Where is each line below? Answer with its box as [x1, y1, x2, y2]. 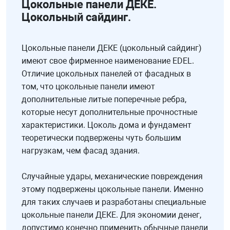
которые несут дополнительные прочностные [22, 107, 197, 118]
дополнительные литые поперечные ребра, [22, 94, 186, 105]
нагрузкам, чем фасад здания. [22, 146, 140, 156]
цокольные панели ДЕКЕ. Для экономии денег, [22, 210, 201, 220]
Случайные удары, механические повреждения [22, 171, 203, 182]
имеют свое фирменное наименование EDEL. [22, 56, 194, 66]
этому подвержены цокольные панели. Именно [22, 184, 203, 195]
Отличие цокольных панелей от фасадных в [22, 69, 191, 79]
